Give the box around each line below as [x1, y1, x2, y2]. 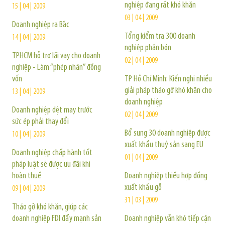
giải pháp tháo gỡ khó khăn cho [125, 86, 212, 95]
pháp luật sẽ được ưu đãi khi [12, 160, 90, 169]
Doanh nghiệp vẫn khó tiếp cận [125, 214, 211, 223]
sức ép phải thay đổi [12, 117, 69, 127]
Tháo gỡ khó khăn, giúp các [12, 202, 88, 212]
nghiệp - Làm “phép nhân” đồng [12, 63, 101, 72]
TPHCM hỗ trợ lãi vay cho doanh [12, 51, 100, 61]
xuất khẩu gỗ [125, 183, 162, 192]
